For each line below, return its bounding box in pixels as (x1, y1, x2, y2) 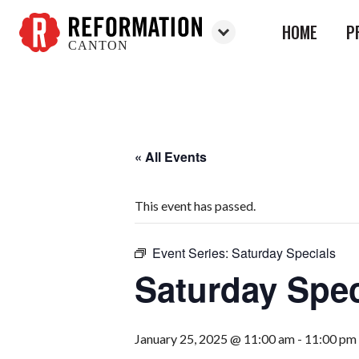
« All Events (135, 147, 207, 166)
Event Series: (152, 244, 232, 262)
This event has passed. (135, 198, 256, 213)
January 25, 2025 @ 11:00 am (135, 331, 295, 346)
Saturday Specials (232, 244, 336, 262)
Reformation (19, 52, 89, 67)
